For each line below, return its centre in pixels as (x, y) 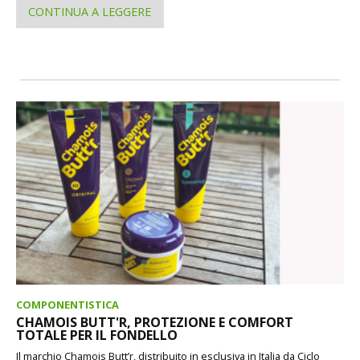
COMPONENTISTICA (67, 304)
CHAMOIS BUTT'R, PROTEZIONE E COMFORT (155, 322)
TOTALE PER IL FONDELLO (97, 335)
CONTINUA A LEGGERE (90, 12)
